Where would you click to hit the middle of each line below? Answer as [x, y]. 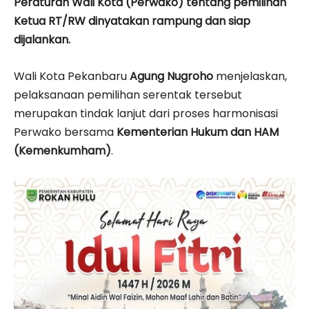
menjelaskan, [250, 76]
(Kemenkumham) [62, 150]
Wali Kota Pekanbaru [72, 76]
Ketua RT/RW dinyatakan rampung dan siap [132, 21]
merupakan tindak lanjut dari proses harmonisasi [146, 113]
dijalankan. [42, 39]
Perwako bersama [65, 132]
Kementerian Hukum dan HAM [198, 132]
